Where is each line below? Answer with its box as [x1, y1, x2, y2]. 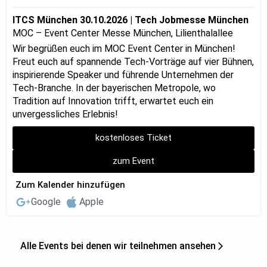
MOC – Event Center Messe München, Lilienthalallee [13, 27, 233, 39]
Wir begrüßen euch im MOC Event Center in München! [13, 42, 235, 54]
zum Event [113, 155, 154, 166]
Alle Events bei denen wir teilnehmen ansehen [20, 240, 216, 252]
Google [31, 196, 61, 208]
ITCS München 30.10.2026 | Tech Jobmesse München [13, 14, 249, 26]
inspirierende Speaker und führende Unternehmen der [13, 69, 234, 80]
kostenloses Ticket [95, 132, 172, 143]
